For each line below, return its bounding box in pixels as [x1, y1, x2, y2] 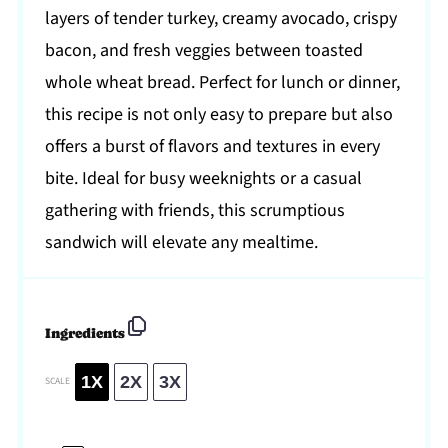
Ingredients [45, 326, 126, 342]
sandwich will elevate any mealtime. [45, 230, 319, 256]
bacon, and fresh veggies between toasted [45, 38, 364, 64]
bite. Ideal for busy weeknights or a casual [45, 166, 363, 192]
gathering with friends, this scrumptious [45, 198, 346, 224]
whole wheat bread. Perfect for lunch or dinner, [45, 70, 401, 96]
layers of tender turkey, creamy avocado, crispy [45, 6, 398, 32]
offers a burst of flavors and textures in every [45, 134, 381, 160]
